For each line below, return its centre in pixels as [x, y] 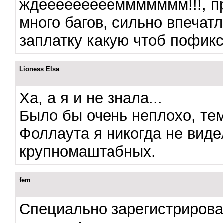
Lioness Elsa [39, 69]
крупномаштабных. [88, 152]
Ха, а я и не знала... [91, 98]
